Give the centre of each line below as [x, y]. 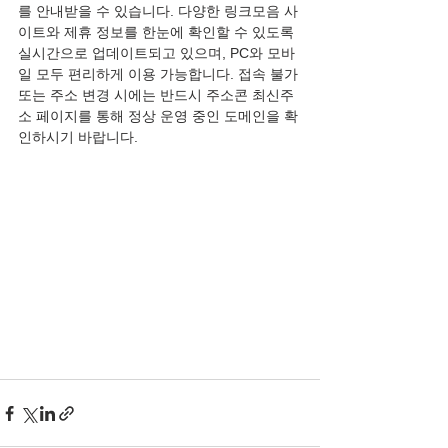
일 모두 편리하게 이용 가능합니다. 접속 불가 [160, 74]
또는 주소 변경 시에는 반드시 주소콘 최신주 [156, 95]
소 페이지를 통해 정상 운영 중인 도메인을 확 [158, 116]
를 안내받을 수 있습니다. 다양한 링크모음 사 [158, 11]
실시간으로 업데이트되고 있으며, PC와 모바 [156, 53]
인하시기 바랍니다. [78, 137]
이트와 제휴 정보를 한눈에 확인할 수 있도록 [158, 32]
